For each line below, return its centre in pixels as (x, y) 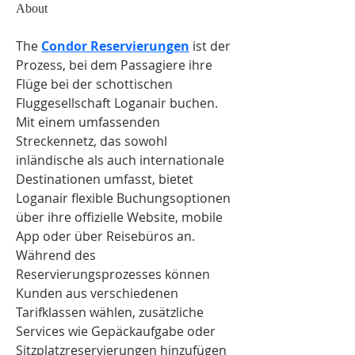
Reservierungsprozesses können (115, 274)
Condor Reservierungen (115, 46)
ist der (212, 46)
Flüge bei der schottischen (96, 84)
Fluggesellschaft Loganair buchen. (118, 103)
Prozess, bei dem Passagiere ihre (116, 65)
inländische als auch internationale (122, 160)
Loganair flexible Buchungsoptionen (125, 198)
